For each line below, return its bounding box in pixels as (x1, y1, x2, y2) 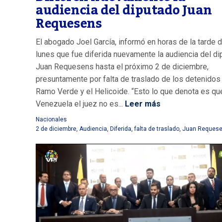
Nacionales (36, 115, 67, 123)
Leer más (123, 99, 161, 109)
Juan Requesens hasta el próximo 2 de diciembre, (36, 61, 209, 71)
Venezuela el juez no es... (36, 99, 123, 109)
